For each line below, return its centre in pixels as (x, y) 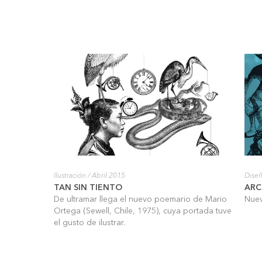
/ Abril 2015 (106, 176)
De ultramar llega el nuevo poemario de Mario (140, 199)
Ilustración (70, 176)
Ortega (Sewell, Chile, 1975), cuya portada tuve (143, 211)
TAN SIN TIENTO (88, 188)
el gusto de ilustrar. (89, 223)
